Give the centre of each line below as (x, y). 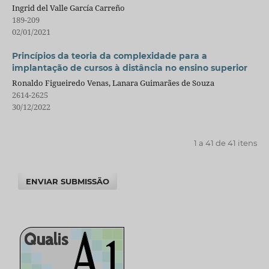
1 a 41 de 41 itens (226, 143)
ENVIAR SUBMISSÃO (68, 182)
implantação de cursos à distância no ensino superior (129, 68)
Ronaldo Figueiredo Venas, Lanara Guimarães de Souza (113, 83)
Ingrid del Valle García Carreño (68, 8)
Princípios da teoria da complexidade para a (109, 56)
